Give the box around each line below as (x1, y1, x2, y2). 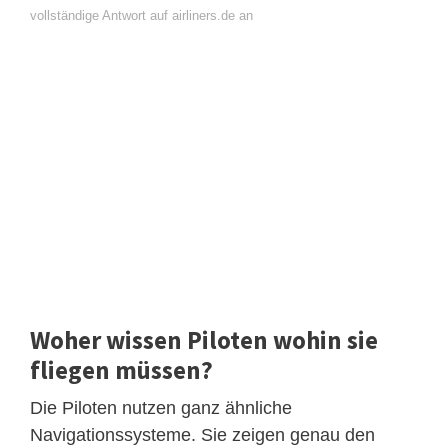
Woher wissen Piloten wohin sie (30, 324, 378, 357)
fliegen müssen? (30, 354, 213, 387)
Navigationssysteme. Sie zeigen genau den (30, 425, 375, 446)
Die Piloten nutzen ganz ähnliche (30, 398, 292, 419)
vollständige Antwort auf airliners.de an (30, 8, 253, 24)
